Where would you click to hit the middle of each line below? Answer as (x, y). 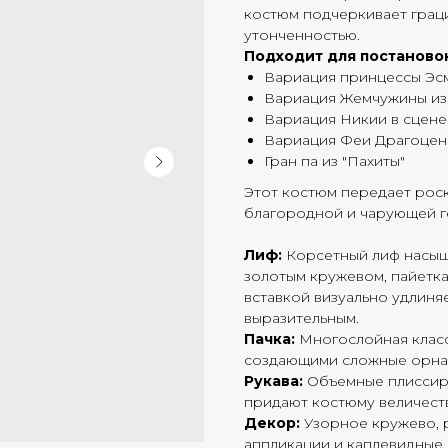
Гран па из (303, 161)
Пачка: (269, 339)
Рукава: (273, 381)
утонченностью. (302, 35)
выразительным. (301, 318)
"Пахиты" (373, 161)
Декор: (272, 423)
